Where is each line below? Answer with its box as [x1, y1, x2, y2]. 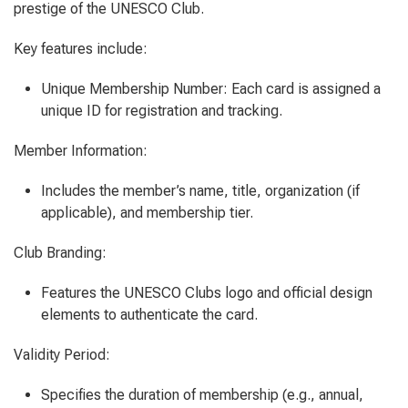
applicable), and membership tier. [41, 204, 253, 221]
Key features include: [14, 40, 148, 57]
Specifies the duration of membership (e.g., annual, [41, 386, 363, 403]
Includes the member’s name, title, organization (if [41, 182, 360, 199]
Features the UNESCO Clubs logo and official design [41, 284, 372, 301]
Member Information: [14, 142, 148, 159]
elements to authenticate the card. [41, 306, 258, 323]
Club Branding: [14, 244, 107, 261]
